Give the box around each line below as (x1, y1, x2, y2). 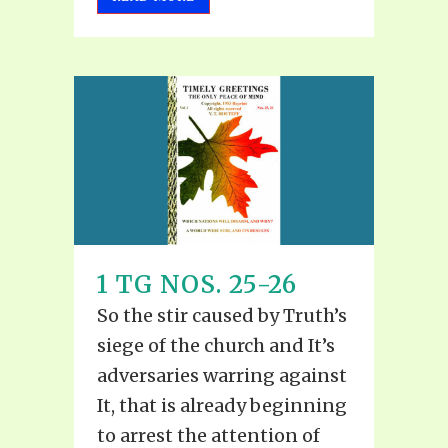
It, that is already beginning (97, 393, 347, 417)
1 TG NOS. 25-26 (97, 268, 297, 300)
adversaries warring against (97, 363, 347, 387)
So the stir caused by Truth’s (97, 303, 347, 327)
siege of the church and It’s (97, 333, 335, 357)
